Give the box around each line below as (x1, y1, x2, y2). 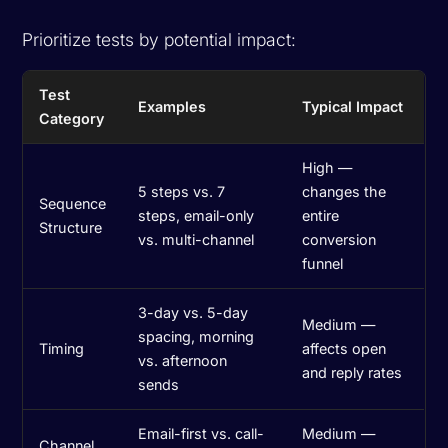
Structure (39, 218, 103, 236)
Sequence (39, 194, 107, 212)
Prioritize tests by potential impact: (22, 28, 297, 50)
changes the (302, 182, 387, 200)
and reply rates (302, 363, 403, 381)
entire (302, 206, 340, 224)
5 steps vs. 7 (138, 182, 226, 200)
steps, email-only (138, 206, 255, 224)
